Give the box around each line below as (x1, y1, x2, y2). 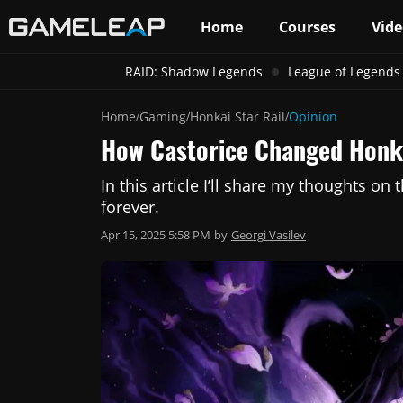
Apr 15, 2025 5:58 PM (101, 227, 210, 243)
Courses (279, 16, 336, 37)
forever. (101, 196, 159, 218)
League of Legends (287, 63, 400, 80)
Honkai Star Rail (190, 108, 285, 125)
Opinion (289, 108, 337, 125)
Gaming (139, 108, 186, 125)
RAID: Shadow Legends (124, 63, 263, 80)
